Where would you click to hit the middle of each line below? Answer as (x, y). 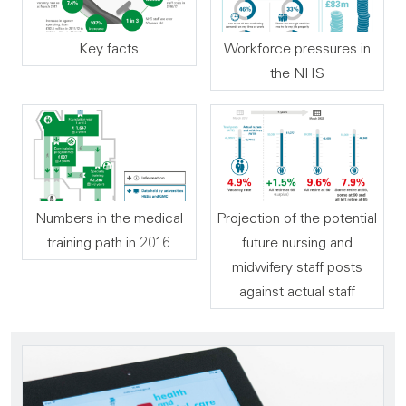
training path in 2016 (109, 242)
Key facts (109, 48)
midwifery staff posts (297, 267)
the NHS (297, 72)
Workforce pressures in (297, 48)
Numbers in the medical (109, 218)
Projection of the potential (297, 218)
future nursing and (297, 242)
